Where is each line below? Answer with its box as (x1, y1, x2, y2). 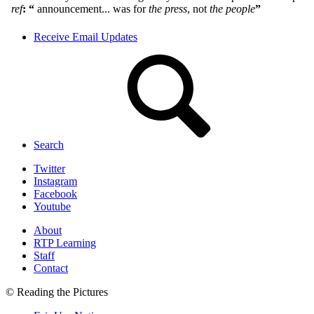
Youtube (34, 200, 71, 212)
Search (34, 138, 64, 151)
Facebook (34, 187, 77, 200)
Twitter (34, 162, 65, 175)
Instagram (34, 175, 77, 187)
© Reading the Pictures (6, 285, 108, 298)
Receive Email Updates (34, 30, 137, 43)
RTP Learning (34, 236, 96, 249)
